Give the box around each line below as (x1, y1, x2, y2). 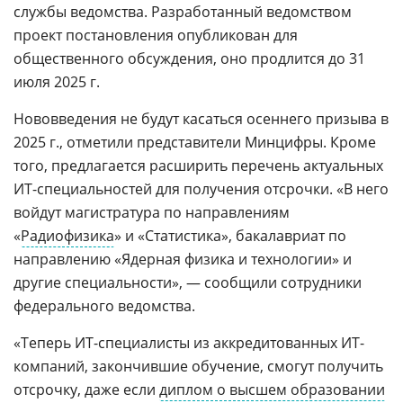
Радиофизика (21, 226, 114, 246)
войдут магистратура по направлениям (13, 202, 290, 222)
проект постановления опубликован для (13, 25, 298, 45)
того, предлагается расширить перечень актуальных (13, 156, 383, 175)
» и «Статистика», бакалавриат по (114, 226, 346, 246)
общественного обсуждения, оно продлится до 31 (13, 49, 365, 68)
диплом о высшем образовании (159, 380, 385, 399)
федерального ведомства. (13, 296, 195, 316)
